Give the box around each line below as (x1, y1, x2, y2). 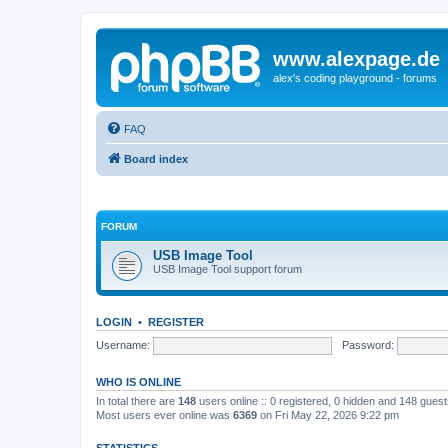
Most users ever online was (96, 409, 233, 421)
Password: (341, 338, 394, 351)
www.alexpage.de (273, 48, 440, 70)
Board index (124, 152, 188, 165)
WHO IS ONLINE (96, 376, 181, 388)
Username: (96, 338, 150, 351)
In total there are (96, 395, 178, 407)
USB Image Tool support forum (153, 263, 302, 275)
